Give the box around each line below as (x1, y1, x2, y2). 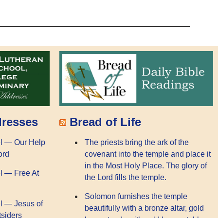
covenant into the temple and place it (85, 150, 211, 159)
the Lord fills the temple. (85, 173, 166, 182)
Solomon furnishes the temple (85, 192, 187, 200)
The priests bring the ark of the (85, 138, 189, 147)
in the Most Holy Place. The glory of (85, 162, 207, 170)
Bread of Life (70, 115, 141, 128)
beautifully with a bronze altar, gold (85, 203, 204, 212)
